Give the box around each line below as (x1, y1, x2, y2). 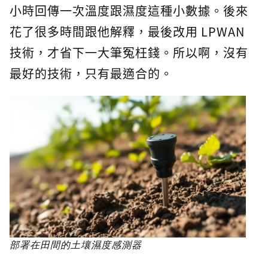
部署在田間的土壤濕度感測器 (10, 238, 142, 252)
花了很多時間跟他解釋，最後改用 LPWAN (10, 23, 245, 41)
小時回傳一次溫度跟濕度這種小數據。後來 (10, 2, 248, 20)
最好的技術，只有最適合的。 (10, 65, 173, 83)
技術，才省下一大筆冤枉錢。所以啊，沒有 (10, 44, 248, 62)
